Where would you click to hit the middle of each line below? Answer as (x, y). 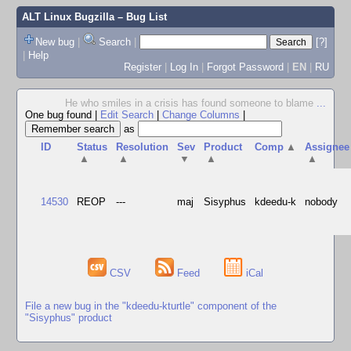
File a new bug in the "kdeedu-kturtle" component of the (151, 306)
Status (92, 147)
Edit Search (127, 115)
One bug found (60, 115)
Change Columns (201, 115)
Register (142, 67)
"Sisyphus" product (69, 317)
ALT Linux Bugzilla (68, 17)
